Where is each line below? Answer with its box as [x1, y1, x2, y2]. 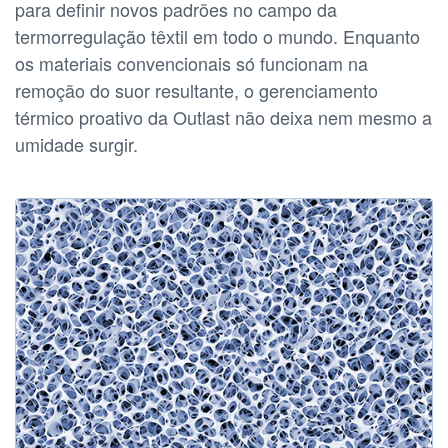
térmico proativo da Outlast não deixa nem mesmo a [15, 103, 432, 130]
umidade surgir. [15, 130, 138, 157]
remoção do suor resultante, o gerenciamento [15, 76, 378, 103]
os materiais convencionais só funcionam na [15, 49, 368, 76]
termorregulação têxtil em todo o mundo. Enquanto [15, 22, 420, 49]
